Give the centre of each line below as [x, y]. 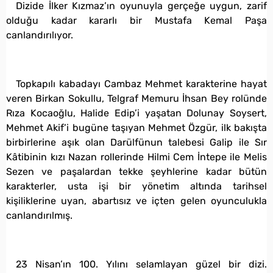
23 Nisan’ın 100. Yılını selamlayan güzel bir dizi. [141, 264]
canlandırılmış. [39, 215]
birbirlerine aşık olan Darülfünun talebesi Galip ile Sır [136, 142]
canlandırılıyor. [40, 35]
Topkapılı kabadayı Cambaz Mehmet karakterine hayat [141, 83]
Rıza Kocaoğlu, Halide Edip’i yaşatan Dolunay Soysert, [136, 113]
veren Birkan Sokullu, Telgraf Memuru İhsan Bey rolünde [136, 98]
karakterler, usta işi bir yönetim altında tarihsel [136, 186]
